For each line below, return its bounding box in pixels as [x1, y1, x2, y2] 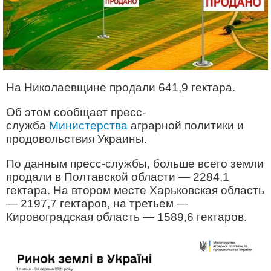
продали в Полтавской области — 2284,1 [6, 171, 229, 184]
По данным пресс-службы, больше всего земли [6, 157, 264, 171]
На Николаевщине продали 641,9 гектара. [6, 81, 235, 94]
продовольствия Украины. [6, 132, 147, 146]
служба [6, 119, 49, 132]
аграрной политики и [128, 119, 244, 132]
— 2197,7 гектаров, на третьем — [6, 197, 188, 211]
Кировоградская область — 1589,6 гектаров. [6, 211, 247, 224]
